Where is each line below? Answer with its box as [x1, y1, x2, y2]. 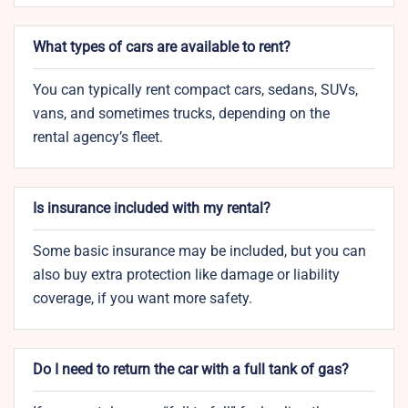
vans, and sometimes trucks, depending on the [33, 105, 330, 123]
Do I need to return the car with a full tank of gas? [33, 361, 349, 379]
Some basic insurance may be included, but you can [33, 242, 366, 260]
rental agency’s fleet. [33, 128, 163, 147]
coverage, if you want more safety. [33, 290, 252, 308]
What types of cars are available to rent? [33, 38, 291, 56]
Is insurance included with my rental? [33, 199, 270, 218]
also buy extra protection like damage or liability [33, 266, 340, 284]
